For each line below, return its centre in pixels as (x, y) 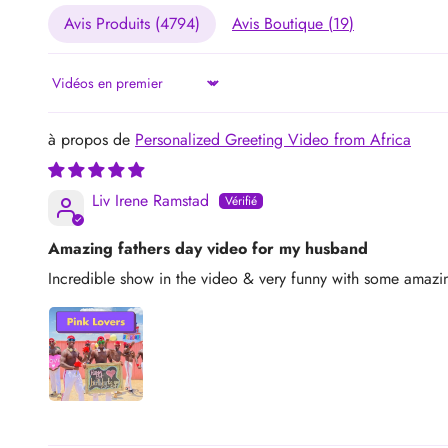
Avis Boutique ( (282, 23)
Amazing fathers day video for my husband (208, 248)
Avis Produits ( (112, 23)
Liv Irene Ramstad (150, 200)
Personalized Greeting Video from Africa (273, 139)
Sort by (71, 91)
